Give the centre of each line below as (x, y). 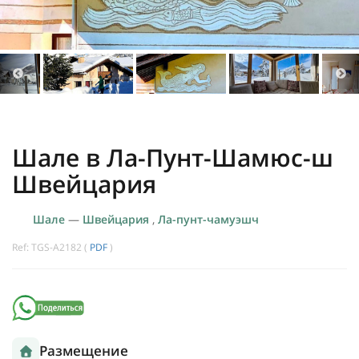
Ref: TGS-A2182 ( (51, 248)
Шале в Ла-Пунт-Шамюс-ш (173, 158)
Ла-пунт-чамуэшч (208, 220)
